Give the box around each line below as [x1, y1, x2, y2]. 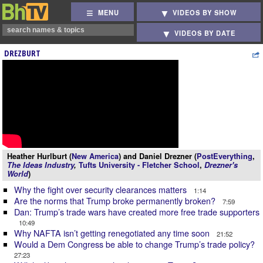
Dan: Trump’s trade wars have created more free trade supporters [14, 205, 259, 218]
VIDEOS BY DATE [174, 28, 236, 38]
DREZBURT [4, 48, 41, 59]
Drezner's [204, 160, 238, 170]
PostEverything [197, 151, 252, 161]
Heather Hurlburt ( [7, 151, 72, 161]
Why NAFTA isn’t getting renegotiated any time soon [14, 227, 212, 239]
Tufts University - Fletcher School [79, 160, 200, 170]
